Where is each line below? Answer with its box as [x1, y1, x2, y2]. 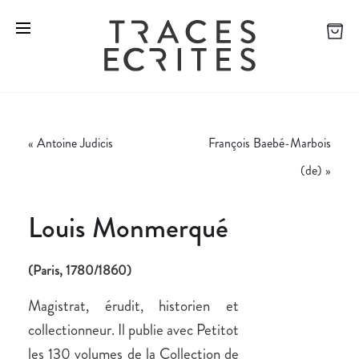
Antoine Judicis [37, 134, 113, 153]
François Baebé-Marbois [208, 134, 331, 153]
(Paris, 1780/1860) [28, 260, 131, 280]
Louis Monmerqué [28, 208, 228, 248]
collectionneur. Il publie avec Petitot [28, 319, 239, 341]
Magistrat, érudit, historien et [28, 295, 239, 317]
